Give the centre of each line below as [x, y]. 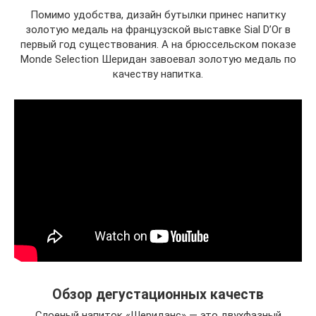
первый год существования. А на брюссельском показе [158, 45]
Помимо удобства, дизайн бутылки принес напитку [158, 15]
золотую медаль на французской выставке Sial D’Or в [158, 30]
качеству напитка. [158, 74]
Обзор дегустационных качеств [158, 294]
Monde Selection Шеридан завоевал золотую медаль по [158, 60]
